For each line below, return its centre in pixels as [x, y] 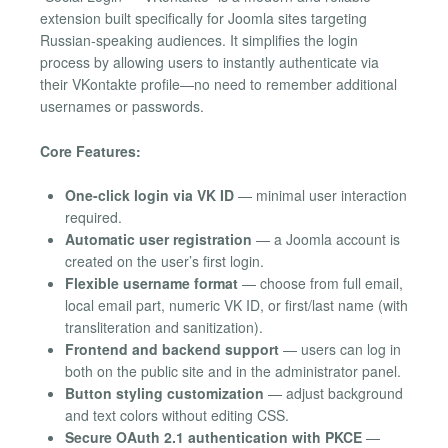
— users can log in [340, 349]
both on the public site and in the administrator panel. [233, 371]
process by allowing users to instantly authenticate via [209, 62]
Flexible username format [151, 283]
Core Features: [90, 150]
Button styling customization [164, 393]
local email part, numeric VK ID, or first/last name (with [236, 305]
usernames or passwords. [122, 106]
